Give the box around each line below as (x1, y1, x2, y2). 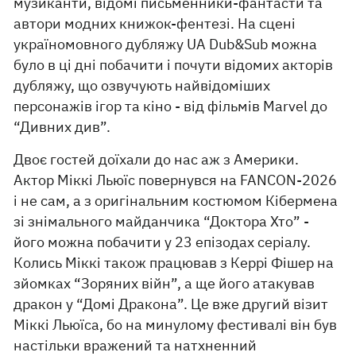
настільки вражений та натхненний (14, 335, 257, 354)
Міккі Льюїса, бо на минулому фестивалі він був (14, 315, 338, 334)
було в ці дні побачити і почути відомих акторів (14, 55, 334, 74)
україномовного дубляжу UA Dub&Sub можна (14, 34, 318, 53)
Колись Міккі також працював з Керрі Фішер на (14, 253, 335, 272)
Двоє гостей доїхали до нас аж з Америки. (14, 149, 300, 168)
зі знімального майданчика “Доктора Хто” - (14, 211, 310, 230)
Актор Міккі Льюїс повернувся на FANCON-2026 (14, 170, 338, 189)
